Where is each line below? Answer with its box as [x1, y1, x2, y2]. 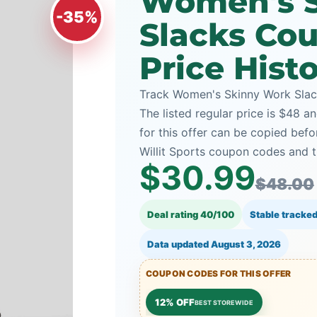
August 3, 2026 [210, 238, 281, 250]
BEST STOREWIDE [194, 298, 253, 306]
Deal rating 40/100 [146, 209, 234, 220]
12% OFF [154, 296, 195, 308]
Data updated [146, 238, 211, 250]
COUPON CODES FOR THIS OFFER [145, 268, 292, 279]
